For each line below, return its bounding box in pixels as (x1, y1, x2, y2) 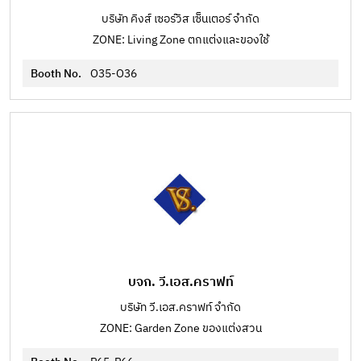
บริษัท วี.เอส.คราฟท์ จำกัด (120, 298, 241, 317)
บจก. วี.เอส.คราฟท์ (127, 272, 234, 293)
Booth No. (31, 64, 84, 83)
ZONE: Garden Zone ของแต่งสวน (99, 319, 262, 338)
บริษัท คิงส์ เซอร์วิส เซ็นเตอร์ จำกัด (102, 10, 259, 28)
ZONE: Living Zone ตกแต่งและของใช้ (92, 31, 269, 49)
